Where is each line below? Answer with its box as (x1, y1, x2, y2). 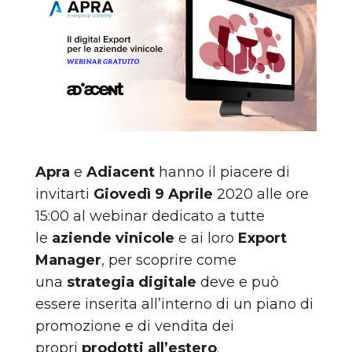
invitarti (35, 185, 93, 203)
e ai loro (174, 229, 238, 247)
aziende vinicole (52, 229, 174, 247)
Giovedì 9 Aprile (93, 185, 213, 203)
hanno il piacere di (155, 163, 290, 181)
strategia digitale (67, 273, 196, 291)
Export (238, 229, 287, 247)
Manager (35, 251, 101, 269)
